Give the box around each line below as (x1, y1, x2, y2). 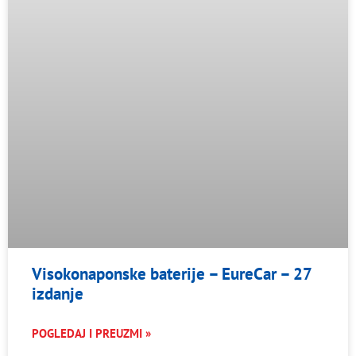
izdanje (32, 282, 83, 304)
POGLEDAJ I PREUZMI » (32, 325, 151, 341)
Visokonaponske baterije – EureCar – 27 (32, 262, 311, 284)
